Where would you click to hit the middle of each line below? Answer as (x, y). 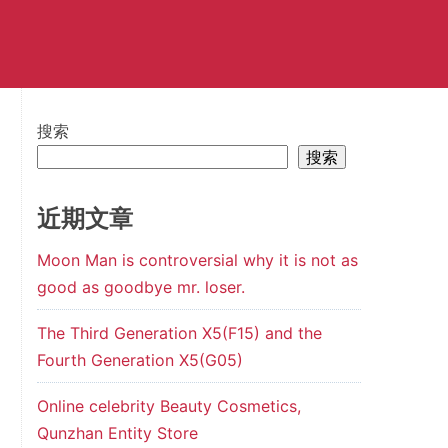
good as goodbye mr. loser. (140, 287)
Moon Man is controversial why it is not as (197, 260)
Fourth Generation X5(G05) (139, 360)
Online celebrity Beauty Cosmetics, (168, 406)
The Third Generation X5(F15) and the (179, 333)
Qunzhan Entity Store (117, 433)
